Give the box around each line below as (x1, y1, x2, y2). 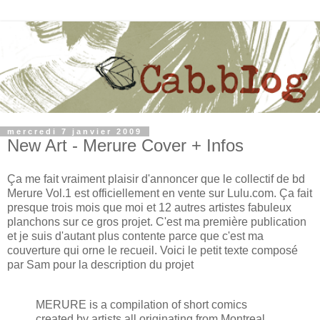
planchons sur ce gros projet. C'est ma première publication (7, 216, 306, 229)
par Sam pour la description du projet (7, 259, 194, 271)
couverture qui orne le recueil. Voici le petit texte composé (7, 244, 298, 257)
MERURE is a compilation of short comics (36, 299, 247, 311)
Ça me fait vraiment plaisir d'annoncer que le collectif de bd (7, 173, 305, 186)
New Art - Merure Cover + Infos (7, 135, 244, 155)
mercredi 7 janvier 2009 (7, 126, 142, 136)
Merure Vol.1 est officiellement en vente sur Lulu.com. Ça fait (7, 187, 312, 200)
